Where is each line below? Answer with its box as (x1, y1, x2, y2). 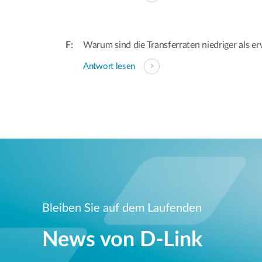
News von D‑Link (42, 229, 202, 250)
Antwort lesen (83, 61, 136, 71)
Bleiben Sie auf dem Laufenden (42, 202, 202, 214)
